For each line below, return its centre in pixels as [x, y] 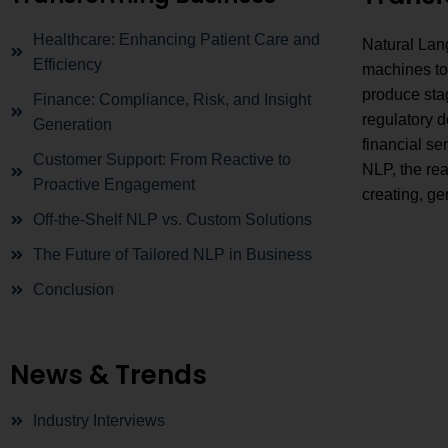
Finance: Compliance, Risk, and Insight [171, 99]
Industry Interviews [98, 420]
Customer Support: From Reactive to [161, 159]
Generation [72, 124]
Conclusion [73, 289]
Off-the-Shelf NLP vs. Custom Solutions [172, 219]
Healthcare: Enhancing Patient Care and [176, 39]
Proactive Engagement [113, 184]
